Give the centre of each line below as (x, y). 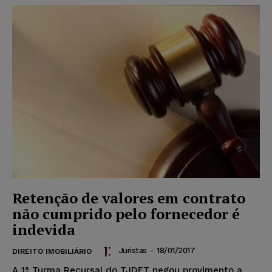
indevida (44, 230)
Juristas (133, 251)
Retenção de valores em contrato (129, 198)
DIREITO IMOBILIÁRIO (52, 252)
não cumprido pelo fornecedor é (126, 214)
